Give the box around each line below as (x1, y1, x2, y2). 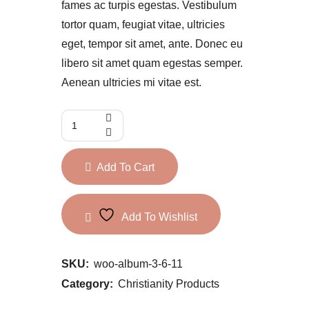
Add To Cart (97, 161, 154, 174)
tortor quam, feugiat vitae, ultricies (61, 19, 225, 31)
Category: (61, 278, 113, 290)
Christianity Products (118, 278, 219, 290)
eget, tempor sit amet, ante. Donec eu (61, 38, 243, 50)
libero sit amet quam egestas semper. (61, 57, 243, 70)
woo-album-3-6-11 (94, 258, 183, 270)
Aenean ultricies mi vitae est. (61, 77, 201, 89)
